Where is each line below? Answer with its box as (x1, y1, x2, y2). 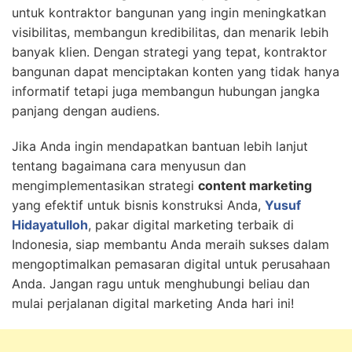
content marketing (198, 177, 312, 193)
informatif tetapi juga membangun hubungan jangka (12, 82, 320, 99)
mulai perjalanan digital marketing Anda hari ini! (12, 295, 294, 311)
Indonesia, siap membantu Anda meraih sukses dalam (12, 236, 329, 252)
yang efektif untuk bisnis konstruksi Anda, (12, 196, 265, 213)
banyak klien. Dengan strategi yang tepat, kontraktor (12, 43, 327, 60)
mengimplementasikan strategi (12, 177, 198, 193)
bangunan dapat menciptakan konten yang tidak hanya (12, 63, 339, 79)
